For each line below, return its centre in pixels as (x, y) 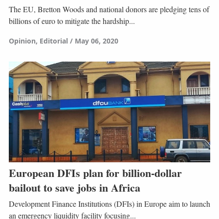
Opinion (22, 41)
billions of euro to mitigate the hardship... (72, 21)
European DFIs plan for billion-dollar (95, 173)
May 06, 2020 (96, 41)
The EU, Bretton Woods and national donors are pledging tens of (109, 9)
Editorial (54, 41)
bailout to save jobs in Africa (74, 187)
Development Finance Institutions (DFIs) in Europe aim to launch (109, 204)
